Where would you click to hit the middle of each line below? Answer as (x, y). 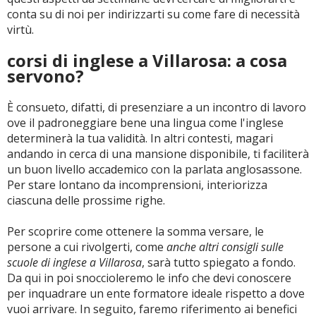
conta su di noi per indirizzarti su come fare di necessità (153, 14)
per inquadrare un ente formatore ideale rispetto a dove (156, 293)
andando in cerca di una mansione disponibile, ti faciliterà (158, 154)
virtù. (20, 30)
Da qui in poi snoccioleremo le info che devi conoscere (149, 278)
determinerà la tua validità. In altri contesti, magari (140, 138)
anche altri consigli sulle (225, 247)
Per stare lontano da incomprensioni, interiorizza (137, 185)
